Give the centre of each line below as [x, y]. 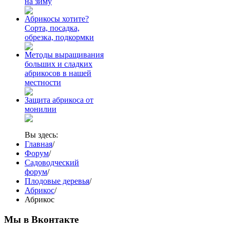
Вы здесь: [41, 135]
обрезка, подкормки [59, 37]
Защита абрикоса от [59, 100]
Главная [39, 144]
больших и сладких [59, 64]
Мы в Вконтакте [41, 219]
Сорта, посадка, [52, 28]
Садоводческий [52, 163]
